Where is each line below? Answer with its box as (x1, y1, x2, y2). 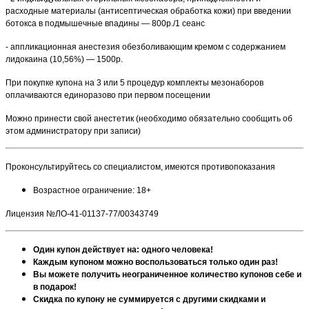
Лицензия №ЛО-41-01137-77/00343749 (6, 208, 159, 219)
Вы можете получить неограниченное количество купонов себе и (33, 269, 301, 279)
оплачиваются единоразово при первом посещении (6, 90, 210, 100)
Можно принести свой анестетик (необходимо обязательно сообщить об (6, 113, 292, 123)
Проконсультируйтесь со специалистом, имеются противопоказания (6, 161, 275, 172)
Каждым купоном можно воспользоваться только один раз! (33, 257, 278, 267)
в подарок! (33, 281, 77, 292)
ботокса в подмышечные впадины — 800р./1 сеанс (6, 18, 205, 28)
